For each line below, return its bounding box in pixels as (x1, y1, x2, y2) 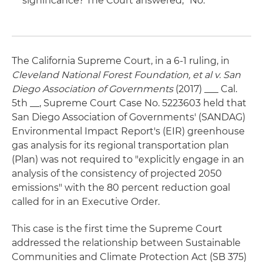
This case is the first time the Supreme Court (12, 223, 222, 234)
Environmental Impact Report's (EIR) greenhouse (12, 126, 245, 137)
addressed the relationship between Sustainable (12, 237, 241, 248)
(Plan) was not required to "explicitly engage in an (12, 154, 244, 165)
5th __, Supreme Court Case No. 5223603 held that (12, 97, 247, 109)
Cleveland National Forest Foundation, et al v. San (12, 69, 241, 80)
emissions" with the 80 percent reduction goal (12, 182, 230, 193)
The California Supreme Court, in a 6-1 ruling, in (12, 55, 230, 66)
